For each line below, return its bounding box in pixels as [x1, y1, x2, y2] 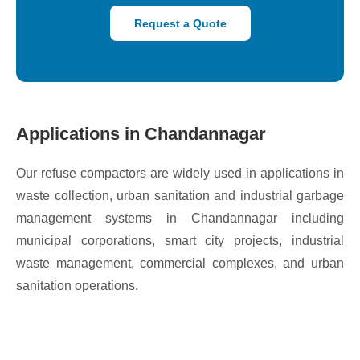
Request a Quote [133, 16, 227, 30]
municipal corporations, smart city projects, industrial [16, 233, 344, 247]
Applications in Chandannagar [16, 123, 266, 144]
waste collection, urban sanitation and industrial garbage [16, 188, 344, 202]
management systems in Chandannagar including [16, 211, 344, 225]
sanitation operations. [16, 278, 138, 292]
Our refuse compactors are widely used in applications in [16, 166, 344, 180]
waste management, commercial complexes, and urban [16, 256, 344, 270]
